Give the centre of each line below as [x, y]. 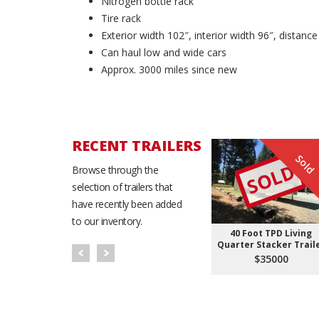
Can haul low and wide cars [164, 52]
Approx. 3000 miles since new [169, 69]
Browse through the [115, 169]
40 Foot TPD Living [271, 233]
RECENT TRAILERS [137, 145]
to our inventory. [107, 221]
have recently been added [127, 204]
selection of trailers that [122, 187]
